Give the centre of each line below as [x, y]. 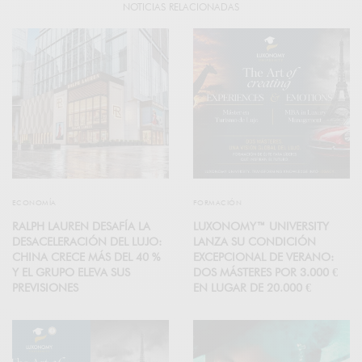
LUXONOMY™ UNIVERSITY [261, 227]
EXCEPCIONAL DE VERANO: [263, 257]
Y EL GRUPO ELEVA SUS [71, 273]
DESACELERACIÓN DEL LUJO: [87, 242]
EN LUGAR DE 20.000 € [252, 288]
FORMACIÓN [218, 203]
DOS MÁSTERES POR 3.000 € [265, 273]
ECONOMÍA [34, 203]
